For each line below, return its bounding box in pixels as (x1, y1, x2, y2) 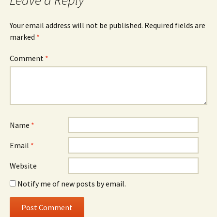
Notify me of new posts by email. (17, 179, 126, 188)
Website (10, 161, 37, 170)
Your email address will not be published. (10, 20, 143, 30)
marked (10, 32, 36, 42)
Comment (10, 53, 45, 63)
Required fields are (144, 20, 205, 30)
